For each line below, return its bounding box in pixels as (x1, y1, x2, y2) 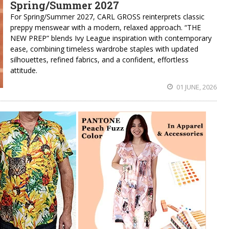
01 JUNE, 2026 (175, 82, 217, 91)
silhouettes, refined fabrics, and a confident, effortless (10, 55, 189, 64)
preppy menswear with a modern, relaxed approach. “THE (10, 22, 201, 32)
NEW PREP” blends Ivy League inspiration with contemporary (10, 33, 212, 43)
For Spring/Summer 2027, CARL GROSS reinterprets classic (10, 12, 204, 21)
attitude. (10, 65, 37, 75)
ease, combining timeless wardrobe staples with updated (10, 44, 198, 54)
